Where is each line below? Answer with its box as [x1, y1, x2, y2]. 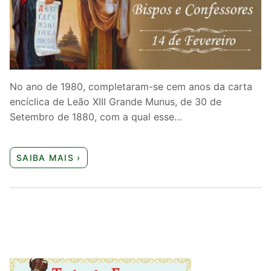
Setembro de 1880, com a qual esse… [10, 110, 182, 123]
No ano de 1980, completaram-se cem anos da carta [10, 80, 252, 93]
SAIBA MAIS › [16, 152, 81, 163]
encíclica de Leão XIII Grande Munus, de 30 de [10, 95, 221, 108]
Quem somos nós [15, 6, 94, 19]
